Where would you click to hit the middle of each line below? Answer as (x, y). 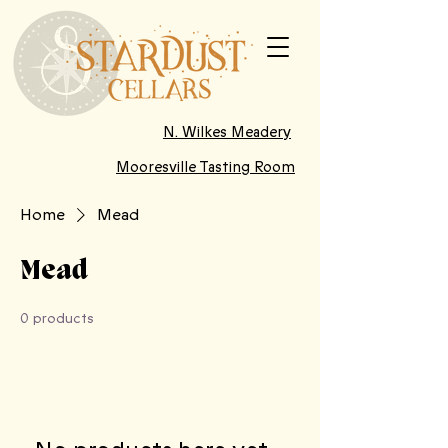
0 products (57, 318)
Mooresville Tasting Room (205, 167)
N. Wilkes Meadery (227, 132)
